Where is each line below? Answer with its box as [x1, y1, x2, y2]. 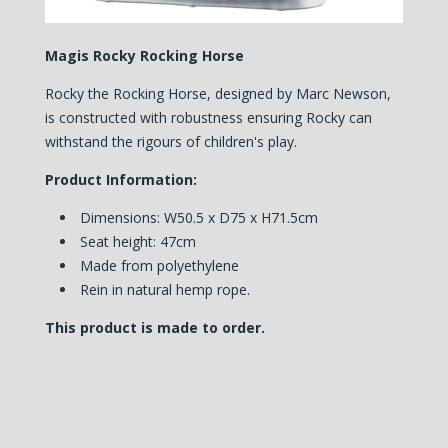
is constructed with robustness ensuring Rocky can [44, 108, 372, 128]
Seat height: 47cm [79, 232, 196, 252]
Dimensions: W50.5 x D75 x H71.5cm [79, 208, 318, 228]
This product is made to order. [44, 318, 265, 338]
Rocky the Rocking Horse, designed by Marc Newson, [44, 84, 391, 104]
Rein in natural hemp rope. [79, 280, 250, 300]
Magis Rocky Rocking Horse [44, 46, 244, 66]
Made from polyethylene [79, 256, 239, 276]
